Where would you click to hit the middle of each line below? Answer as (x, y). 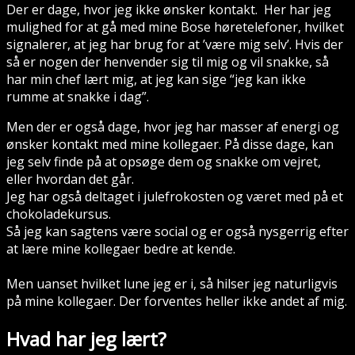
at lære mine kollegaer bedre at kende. (121, 248)
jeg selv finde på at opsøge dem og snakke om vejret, (164, 161)
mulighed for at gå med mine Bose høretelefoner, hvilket (175, 27)
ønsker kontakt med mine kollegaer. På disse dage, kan (170, 144)
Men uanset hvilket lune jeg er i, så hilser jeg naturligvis (172, 283)
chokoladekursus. (59, 214)
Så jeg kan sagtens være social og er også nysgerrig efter (177, 231)
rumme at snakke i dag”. (78, 96)
